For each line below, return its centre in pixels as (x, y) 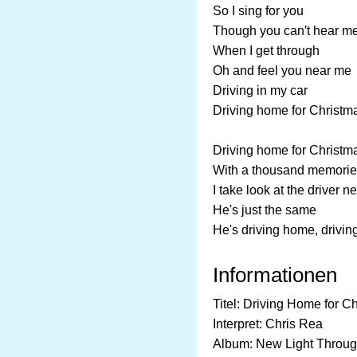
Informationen (275, 275)
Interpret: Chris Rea (268, 324)
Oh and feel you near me (282, 71)
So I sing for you (258, 11)
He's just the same (265, 210)
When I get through (266, 51)
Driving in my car (260, 90)
